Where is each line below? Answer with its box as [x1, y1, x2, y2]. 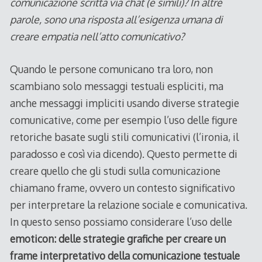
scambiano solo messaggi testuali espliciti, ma [9, 79, 223, 92]
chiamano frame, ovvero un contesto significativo [9, 181, 235, 194]
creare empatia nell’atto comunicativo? [9, 30, 184, 43]
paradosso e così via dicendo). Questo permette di [9, 147, 237, 160]
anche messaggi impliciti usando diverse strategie [9, 96, 239, 109]
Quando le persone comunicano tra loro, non [9, 62, 213, 75]
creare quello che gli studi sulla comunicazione [9, 164, 220, 177]
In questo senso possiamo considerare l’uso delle [9, 215, 232, 228]
